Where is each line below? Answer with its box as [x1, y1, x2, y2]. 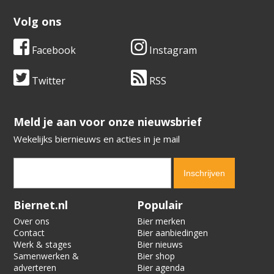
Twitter [29, 74, 66, 88]
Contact [13, 227, 45, 239]
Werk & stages [13, 239, 72, 251]
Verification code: [13, 194, 84, 207]
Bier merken [137, 215, 185, 228]
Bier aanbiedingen [137, 227, 208, 239]
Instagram [147, 43, 197, 57]
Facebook [29, 43, 76, 57]
